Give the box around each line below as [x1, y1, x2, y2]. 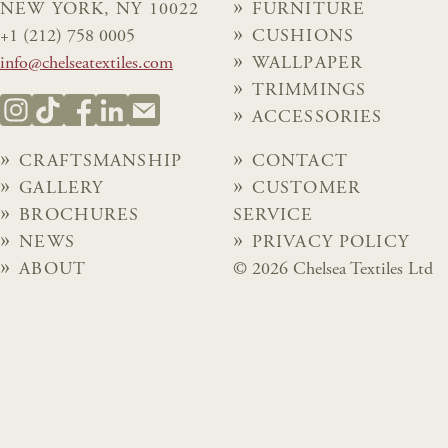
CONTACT [251, 153, 348, 172]
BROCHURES [19, 207, 140, 226]
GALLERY [19, 180, 104, 199]
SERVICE [232, 207, 314, 226]
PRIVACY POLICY [251, 234, 409, 253]
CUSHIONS [251, 27, 354, 46]
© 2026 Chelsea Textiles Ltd [232, 261, 433, 280]
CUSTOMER [251, 180, 361, 199]
